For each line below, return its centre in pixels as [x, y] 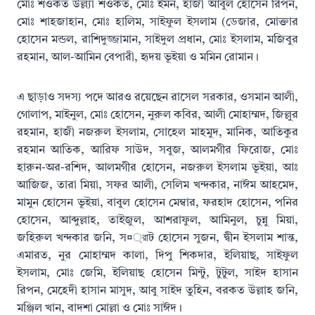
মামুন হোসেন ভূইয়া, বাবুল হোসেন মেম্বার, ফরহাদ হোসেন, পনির [157, 204]
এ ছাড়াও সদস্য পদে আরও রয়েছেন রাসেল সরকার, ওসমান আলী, [157, 98]
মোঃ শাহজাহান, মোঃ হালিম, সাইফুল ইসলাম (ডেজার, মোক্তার [157, 23]
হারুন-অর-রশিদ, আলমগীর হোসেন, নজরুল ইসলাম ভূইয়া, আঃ [157, 168]
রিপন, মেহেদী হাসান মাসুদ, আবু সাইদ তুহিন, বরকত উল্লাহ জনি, [157, 291]
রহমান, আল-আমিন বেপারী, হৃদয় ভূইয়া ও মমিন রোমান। [138, 58]
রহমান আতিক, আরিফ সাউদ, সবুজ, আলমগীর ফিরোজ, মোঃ [157, 151]
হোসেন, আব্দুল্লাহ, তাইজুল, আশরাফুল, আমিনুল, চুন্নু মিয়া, [157, 221]
